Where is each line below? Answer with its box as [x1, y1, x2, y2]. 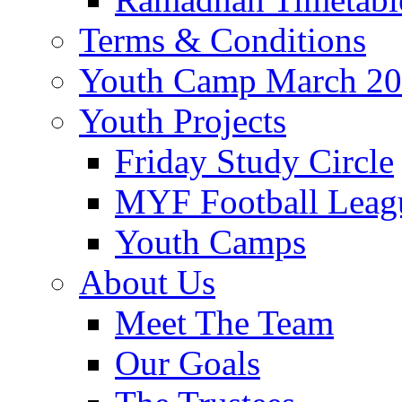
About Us [79, 263, 215, 302]
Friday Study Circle [115, 142, 394, 181]
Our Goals [115, 344, 260, 383]
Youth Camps [115, 223, 306, 262]
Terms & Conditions [79, 21, 366, 60]
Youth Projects [79, 101, 286, 141]
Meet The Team [115, 303, 334, 343]
